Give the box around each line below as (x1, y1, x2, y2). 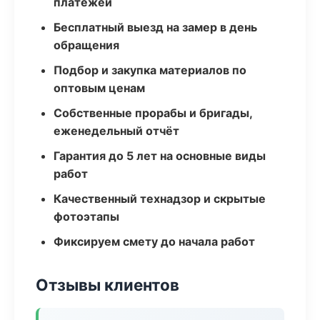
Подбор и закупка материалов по (54, 63, 246, 77)
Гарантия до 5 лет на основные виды (54, 149, 266, 163)
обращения (54, 38, 119, 52)
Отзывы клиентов (36, 275, 179, 294)
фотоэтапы (54, 209, 119, 224)
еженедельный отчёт (54, 124, 179, 138)
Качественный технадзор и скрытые (54, 191, 266, 206)
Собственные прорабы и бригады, (54, 106, 252, 120)
